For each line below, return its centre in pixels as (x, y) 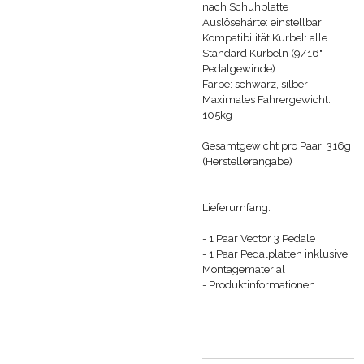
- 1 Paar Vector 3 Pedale (259, 238)
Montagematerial (244, 269)
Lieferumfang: (236, 207)
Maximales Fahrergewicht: (266, 99)
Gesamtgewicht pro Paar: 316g (277, 145)
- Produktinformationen (260, 284)
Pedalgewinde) (239, 68)
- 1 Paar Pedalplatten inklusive (275, 253)
